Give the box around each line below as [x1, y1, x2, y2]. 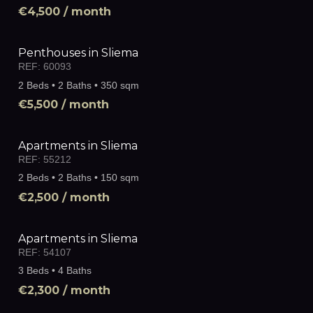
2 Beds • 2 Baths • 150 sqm [18, 172, 139, 184]
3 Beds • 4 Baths [18, 265, 92, 277]
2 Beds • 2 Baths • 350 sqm [18, 79, 139, 91]
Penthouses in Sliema [18, 46, 138, 60]
